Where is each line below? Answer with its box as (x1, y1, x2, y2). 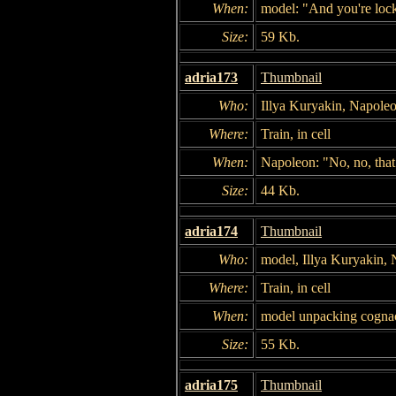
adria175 (185, 377, 238, 392)
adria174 (185, 223, 238, 239)
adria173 (185, 69, 238, 85)
